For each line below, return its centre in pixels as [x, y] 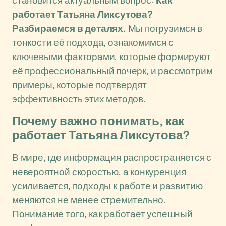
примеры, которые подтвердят [79, 85]
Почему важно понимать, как [98, 121]
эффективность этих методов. [79, 99]
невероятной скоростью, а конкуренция [99, 172]
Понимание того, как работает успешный [102, 214]
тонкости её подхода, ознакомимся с [93, 42]
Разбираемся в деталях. [69, 28]
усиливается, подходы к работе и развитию [107, 186]
